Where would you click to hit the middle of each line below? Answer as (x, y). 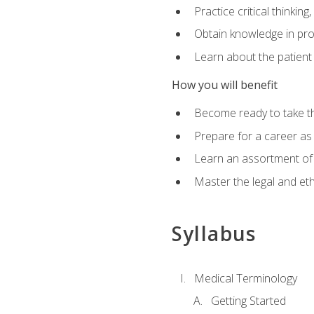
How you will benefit (224, 85)
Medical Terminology (245, 278)
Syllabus (214, 234)
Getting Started (248, 301)
